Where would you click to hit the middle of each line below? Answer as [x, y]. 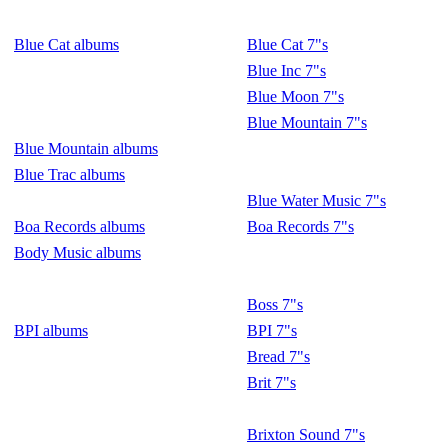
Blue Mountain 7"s [307, 122]
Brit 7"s [271, 382]
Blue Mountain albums [86, 148]
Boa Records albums [79, 226]
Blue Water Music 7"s [316, 200]
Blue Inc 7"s [286, 70]
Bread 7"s [278, 356]
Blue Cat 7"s [287, 44]
